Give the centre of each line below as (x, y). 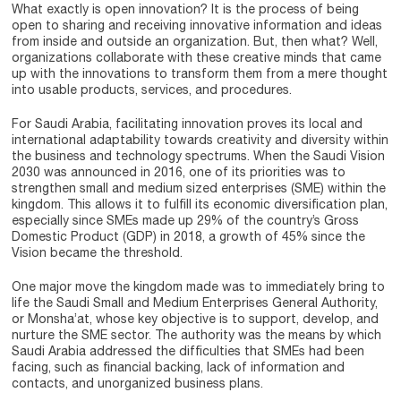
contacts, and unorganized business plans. (138, 383)
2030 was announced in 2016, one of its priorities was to (179, 172)
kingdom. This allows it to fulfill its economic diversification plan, (200, 204)
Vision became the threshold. (98, 252)
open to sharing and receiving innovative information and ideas (197, 25)
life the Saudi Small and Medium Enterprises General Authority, (195, 303)
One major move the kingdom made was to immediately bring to (199, 286)
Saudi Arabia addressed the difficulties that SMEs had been (188, 351)
